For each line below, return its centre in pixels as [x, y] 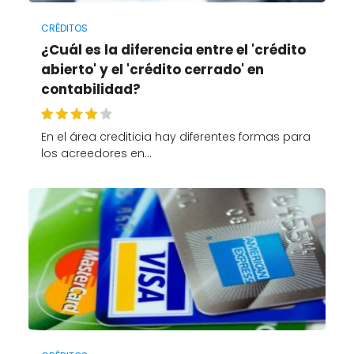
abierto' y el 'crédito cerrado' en [152, 69]
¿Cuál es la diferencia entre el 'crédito [173, 49]
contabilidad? [90, 89]
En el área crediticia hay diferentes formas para [175, 136]
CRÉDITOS [64, 28]
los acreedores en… [96, 153]
